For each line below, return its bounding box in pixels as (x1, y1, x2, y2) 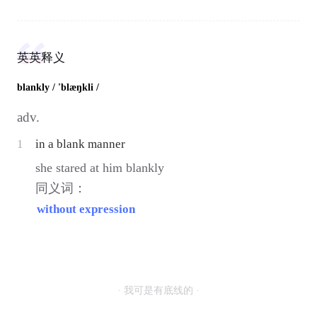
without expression (37, 202, 136, 217)
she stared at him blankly (35, 160, 165, 175)
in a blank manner (35, 137, 126, 151)
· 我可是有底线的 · (117, 284, 200, 296)
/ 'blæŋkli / (52, 81, 99, 93)
